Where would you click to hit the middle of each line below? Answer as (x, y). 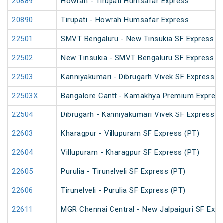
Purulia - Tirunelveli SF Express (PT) (123, 171)
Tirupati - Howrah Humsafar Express (125, 20)
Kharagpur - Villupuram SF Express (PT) (130, 134)
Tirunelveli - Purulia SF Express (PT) (123, 190)
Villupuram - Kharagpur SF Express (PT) (130, 153)
